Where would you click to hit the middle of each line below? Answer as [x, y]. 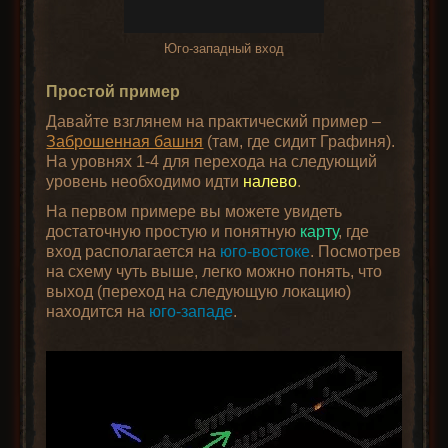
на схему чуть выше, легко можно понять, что [214, 271]
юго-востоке [265, 251]
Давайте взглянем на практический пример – [214, 121]
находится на [98, 311]
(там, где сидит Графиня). [299, 141]
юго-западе [191, 311]
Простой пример [113, 91]
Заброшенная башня [125, 141]
